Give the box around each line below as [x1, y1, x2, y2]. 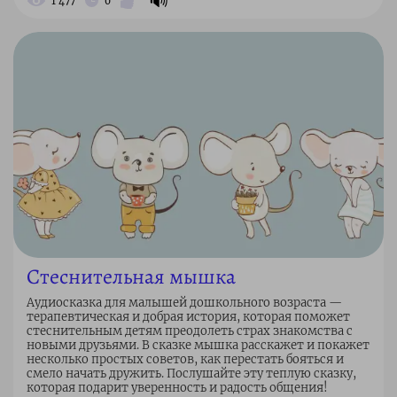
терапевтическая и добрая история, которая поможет [27, 309, 350, 325]
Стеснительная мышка [27, 262, 236, 292]
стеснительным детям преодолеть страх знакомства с [27, 323, 353, 339]
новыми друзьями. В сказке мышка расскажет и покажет [27, 338, 370, 354]
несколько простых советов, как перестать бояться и [27, 352, 344, 368]
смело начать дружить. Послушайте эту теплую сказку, [27, 366, 356, 382]
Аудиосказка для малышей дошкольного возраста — [27, 295, 342, 311]
